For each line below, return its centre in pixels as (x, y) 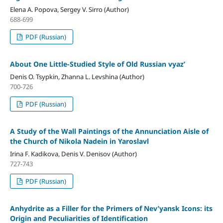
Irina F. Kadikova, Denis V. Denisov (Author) (73, 154)
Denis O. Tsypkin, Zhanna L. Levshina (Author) (77, 77)
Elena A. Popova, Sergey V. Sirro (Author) (69, 10)
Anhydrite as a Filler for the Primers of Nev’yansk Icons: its (111, 208)
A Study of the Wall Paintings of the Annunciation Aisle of (109, 131)
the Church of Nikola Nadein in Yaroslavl (79, 141)
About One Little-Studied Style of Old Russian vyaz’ (97, 64)
